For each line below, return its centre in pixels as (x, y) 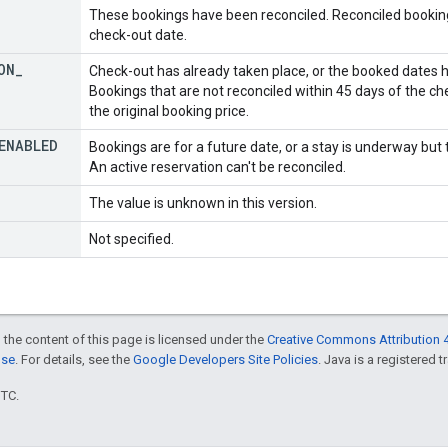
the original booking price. (169, 110)
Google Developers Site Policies (225, 359)
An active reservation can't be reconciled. (217, 166)
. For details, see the (74, 359)
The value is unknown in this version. (203, 202)
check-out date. (138, 34)
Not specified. (131, 238)
